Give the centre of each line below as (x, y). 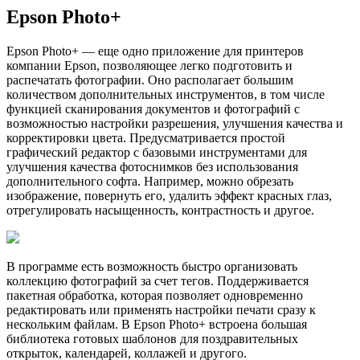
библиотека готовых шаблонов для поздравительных (152, 339)
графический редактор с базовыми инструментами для (157, 153)
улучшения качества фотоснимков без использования (152, 167)
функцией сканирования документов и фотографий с (153, 109)
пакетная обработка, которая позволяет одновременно (155, 296)
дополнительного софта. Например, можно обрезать (150, 182)
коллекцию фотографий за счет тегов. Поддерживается (157, 281)
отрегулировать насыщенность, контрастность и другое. (160, 211)
